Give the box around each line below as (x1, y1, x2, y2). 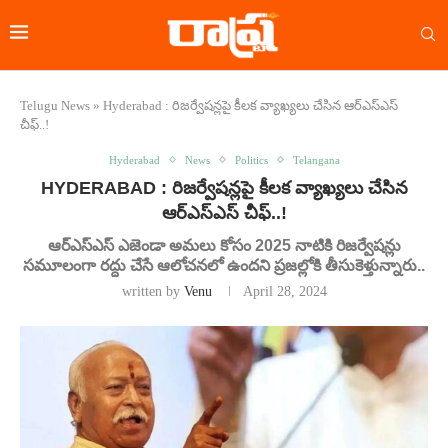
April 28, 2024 (242, 283, 327, 299)
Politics (234, 153, 268, 166)
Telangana (292, 153, 340, 166)
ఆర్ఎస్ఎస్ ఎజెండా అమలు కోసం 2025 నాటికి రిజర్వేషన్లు (47, 236, 401, 254)
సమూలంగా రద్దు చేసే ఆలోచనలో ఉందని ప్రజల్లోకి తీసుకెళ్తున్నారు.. (23, 256, 425, 274)
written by (121, 283, 184, 299)
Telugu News (20, 97, 90, 113)
